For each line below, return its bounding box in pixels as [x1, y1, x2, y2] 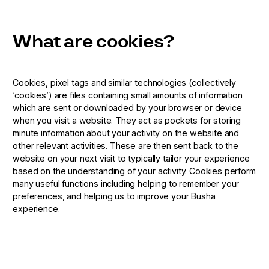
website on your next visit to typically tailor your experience [13, 153, 250, 163]
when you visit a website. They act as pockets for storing [13, 115, 241, 125]
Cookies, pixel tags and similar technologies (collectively [13, 77, 237, 88]
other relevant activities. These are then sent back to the [13, 140, 239, 151]
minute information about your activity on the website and [13, 127, 240, 138]
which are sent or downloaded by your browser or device [13, 102, 242, 113]
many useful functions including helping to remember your [13, 178, 240, 189]
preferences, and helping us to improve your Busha [13, 190, 216, 201]
